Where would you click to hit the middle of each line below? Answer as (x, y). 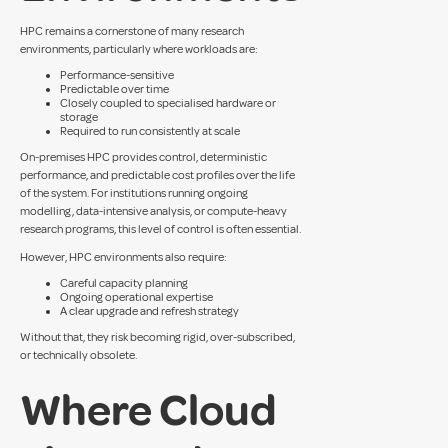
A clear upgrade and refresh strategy (149, 311)
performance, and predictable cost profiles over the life (157, 175)
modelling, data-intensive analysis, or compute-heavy (153, 211)
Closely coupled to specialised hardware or (168, 103)
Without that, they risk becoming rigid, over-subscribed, (157, 337)
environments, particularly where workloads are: (139, 49)
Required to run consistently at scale (150, 131)
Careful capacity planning (124, 283)
